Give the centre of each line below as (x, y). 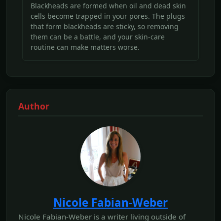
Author (34, 106)
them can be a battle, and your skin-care (98, 37)
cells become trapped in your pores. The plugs (108, 16)
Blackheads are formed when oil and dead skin (108, 6)
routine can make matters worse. (85, 47)
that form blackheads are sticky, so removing (105, 27)
